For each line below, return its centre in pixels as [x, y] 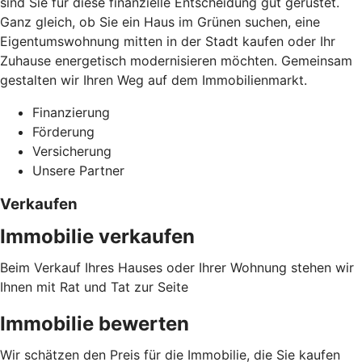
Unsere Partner [78, 170]
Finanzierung [71, 112]
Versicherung [72, 151]
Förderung [63, 131]
